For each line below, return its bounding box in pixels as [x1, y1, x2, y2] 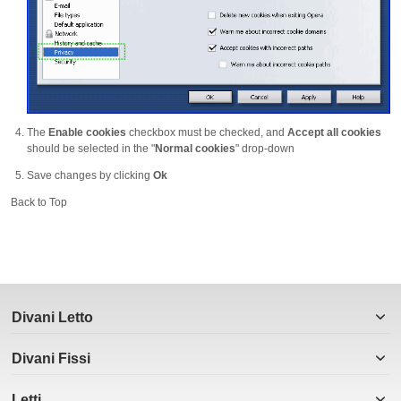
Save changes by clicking [27, 169, 153, 183]
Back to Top [11, 196, 67, 209]
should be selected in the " [27, 142, 155, 156]
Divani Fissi [12, 351, 90, 367]
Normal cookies [155, 142, 235, 156]
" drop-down [235, 142, 294, 156]
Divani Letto [12, 310, 93, 326]
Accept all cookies [287, 126, 381, 140]
